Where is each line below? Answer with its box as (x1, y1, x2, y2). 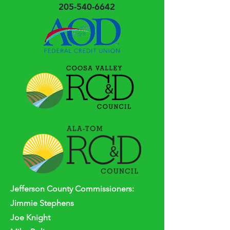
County (47, 184, 73, 194)
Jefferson (10, 184, 47, 194)
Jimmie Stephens (10, 198, 74, 208)
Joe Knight (10, 213, 50, 222)
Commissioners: (73, 184, 134, 194)
